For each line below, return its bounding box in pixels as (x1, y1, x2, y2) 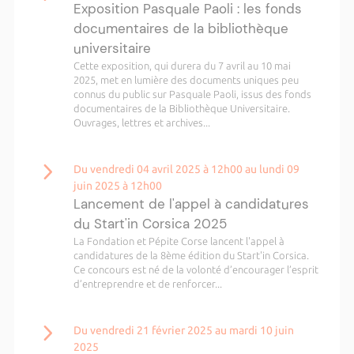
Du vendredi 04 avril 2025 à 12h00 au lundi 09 (73, 163, 299, 175)
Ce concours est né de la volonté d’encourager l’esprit (73, 264, 318, 275)
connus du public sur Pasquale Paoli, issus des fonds (73, 88, 311, 100)
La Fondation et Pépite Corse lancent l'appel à (73, 235, 284, 247)
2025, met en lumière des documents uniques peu (73, 74, 299, 85)
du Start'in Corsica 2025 (73, 215, 227, 232)
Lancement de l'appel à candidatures (73, 195, 309, 213)
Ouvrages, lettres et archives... (73, 117, 210, 128)
